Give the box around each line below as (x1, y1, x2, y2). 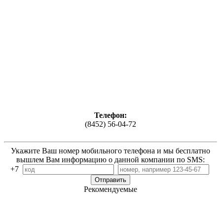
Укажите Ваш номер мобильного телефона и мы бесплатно (11, 147, 210, 155)
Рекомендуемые (84, 185, 137, 194)
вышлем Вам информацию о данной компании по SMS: (16, 155, 205, 164)
